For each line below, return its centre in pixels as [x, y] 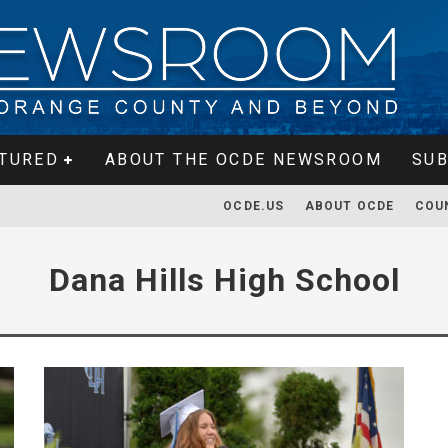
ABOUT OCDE [349, 206]
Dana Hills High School [224, 280]
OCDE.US [254, 206]
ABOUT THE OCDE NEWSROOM [243, 159]
